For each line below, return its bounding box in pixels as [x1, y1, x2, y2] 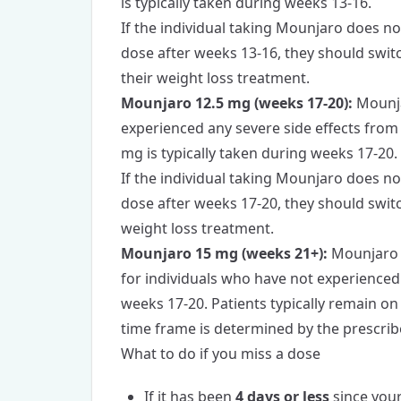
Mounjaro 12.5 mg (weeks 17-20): [121, 93, 353, 114]
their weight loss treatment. [121, 68, 310, 89]
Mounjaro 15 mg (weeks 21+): [121, 243, 328, 264]
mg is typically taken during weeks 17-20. [121, 143, 397, 164]
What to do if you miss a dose [121, 344, 320, 364]
